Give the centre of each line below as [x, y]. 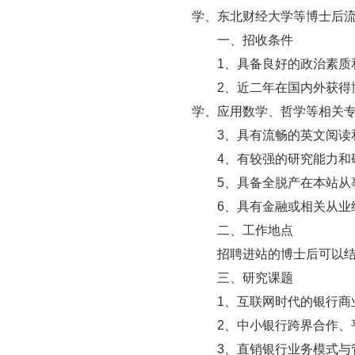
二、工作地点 [255, 230]
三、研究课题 [255, 277]
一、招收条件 [255, 40]
